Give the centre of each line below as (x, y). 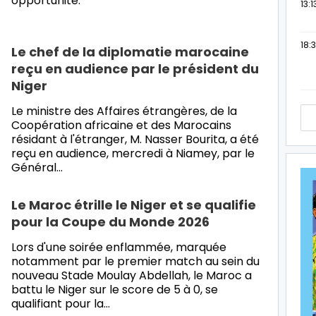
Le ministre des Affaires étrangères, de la (124, 111)
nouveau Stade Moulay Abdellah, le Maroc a (132, 275)
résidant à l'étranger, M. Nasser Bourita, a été (135, 139)
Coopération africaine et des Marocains (121, 125)
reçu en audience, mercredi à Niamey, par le (133, 153)
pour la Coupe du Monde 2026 (110, 221)
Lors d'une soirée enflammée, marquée (119, 247)
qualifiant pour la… (61, 303)
